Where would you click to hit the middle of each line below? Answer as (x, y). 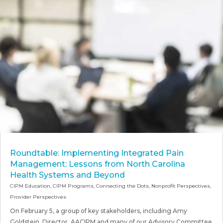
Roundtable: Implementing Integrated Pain (97, 153)
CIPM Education (30, 186)
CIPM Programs (73, 186)
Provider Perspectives (38, 197)
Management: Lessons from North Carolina (98, 164)
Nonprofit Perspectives (181, 186)
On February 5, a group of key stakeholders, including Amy (99, 211)
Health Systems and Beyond (67, 175)
